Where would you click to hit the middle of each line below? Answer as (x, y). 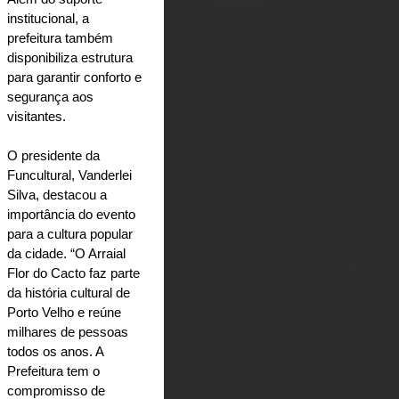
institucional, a (48, 18)
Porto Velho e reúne (64, 312)
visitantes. (37, 116)
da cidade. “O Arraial (66, 253)
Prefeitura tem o (53, 371)
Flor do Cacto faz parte (73, 273)
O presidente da (53, 155)
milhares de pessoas (68, 332)
